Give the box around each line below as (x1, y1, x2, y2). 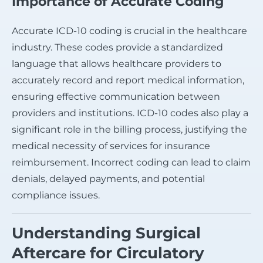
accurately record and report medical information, (12, 74, 244, 86)
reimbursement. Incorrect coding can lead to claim (12, 156, 251, 168)
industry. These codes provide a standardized (12, 41, 223, 53)
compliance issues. (12, 189, 100, 201)
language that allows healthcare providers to (12, 58, 221, 69)
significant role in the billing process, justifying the (12, 123, 247, 135)
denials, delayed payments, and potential (12, 173, 205, 184)
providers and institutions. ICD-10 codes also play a (12, 107, 248, 119)
